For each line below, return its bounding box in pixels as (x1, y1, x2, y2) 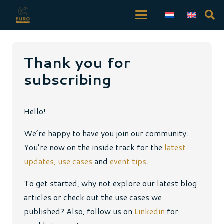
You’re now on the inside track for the (24, 141, 164, 153)
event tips (110, 155, 146, 167)
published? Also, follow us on (24, 205, 134, 217)
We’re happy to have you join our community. (24, 127, 188, 139)
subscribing (24, 69, 111, 89)
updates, (24, 155, 56, 167)
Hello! (24, 105, 46, 117)
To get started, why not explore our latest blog (24, 177, 197, 189)
